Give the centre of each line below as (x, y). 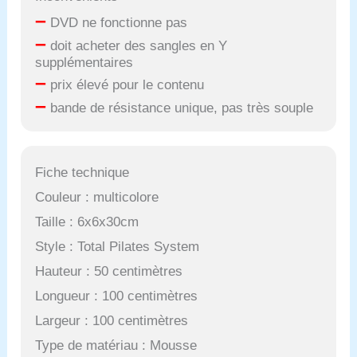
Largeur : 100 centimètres (112, 320)
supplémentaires (84, 63)
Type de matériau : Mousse (116, 345)
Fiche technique (82, 172)
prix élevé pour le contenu (126, 85)
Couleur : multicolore (97, 197)
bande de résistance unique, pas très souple (180, 108)
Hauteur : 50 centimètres (109, 271)
